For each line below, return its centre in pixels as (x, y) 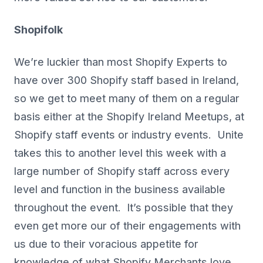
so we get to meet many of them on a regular (127, 99)
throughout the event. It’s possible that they (124, 208)
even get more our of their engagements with (127, 226)
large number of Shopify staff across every (122, 171)
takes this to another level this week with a (120, 153)
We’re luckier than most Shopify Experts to (121, 62)
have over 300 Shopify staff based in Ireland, (127, 80)
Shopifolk (38, 30)
